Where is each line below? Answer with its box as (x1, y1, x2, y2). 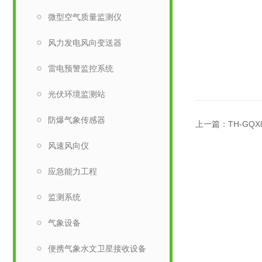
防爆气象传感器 (48, 115, 105, 125)
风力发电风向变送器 (48, 38, 122, 47)
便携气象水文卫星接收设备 (48, 244, 146, 253)
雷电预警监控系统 (48, 64, 113, 73)
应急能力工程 (48, 167, 97, 176)
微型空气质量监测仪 (48, 12, 122, 22)
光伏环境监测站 (48, 89, 105, 99)
